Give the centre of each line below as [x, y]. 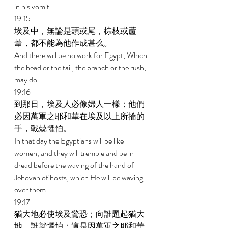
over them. [32, 190]
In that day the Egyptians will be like [70, 141]
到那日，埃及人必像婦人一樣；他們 [79, 104]
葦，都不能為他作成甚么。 [64, 43]
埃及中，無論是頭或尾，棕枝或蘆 [75, 31]
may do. [27, 80]
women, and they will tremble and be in [75, 153]
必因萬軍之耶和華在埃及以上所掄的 [79, 116]
